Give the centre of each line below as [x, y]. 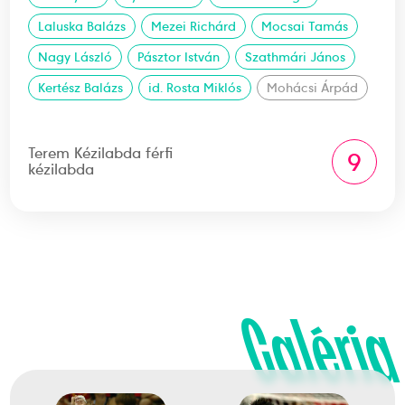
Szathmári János [296, 57]
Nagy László [75, 57]
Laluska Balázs [82, 26]
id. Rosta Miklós [195, 88]
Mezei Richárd [194, 26]
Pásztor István [179, 57]
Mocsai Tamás [305, 26]
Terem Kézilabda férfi [101, 153]
